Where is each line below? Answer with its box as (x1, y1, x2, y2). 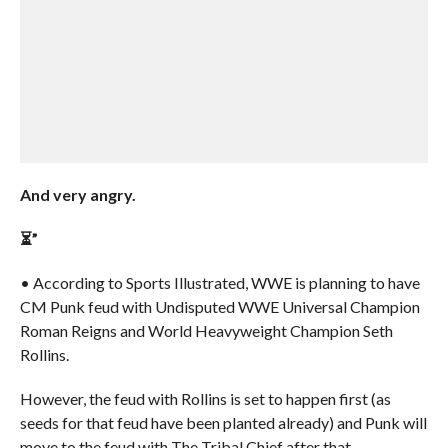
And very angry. (19, 185, 136, 204)
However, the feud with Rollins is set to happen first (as (19, 389, 391, 408)
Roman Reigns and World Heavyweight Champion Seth (19, 321, 393, 340)
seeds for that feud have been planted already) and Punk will (19, 413, 427, 432)
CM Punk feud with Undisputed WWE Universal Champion (19, 297, 420, 316)
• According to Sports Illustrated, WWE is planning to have (19, 273, 420, 292)
